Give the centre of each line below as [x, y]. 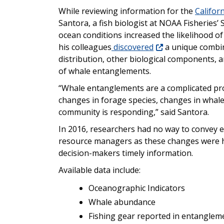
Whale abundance [122, 202]
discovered [132, 47]
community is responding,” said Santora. [134, 112]
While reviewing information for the [127, 11]
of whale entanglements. [105, 71]
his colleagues [85, 47]
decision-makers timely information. [126, 153]
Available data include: [99, 170]
